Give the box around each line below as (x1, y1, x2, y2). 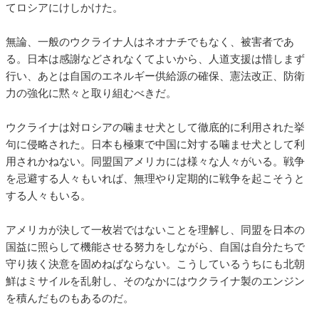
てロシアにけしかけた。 (6, 1, 123, 14)
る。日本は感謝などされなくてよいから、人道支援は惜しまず (6, 53, 305, 65)
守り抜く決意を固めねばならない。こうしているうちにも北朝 (6, 258, 305, 270)
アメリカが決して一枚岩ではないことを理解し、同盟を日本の (6, 224, 305, 236)
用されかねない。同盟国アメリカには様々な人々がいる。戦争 (6, 155, 305, 167)
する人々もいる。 (6, 189, 91, 202)
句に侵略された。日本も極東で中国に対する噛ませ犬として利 (6, 138, 305, 150)
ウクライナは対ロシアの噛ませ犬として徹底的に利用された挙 (6, 121, 305, 133)
